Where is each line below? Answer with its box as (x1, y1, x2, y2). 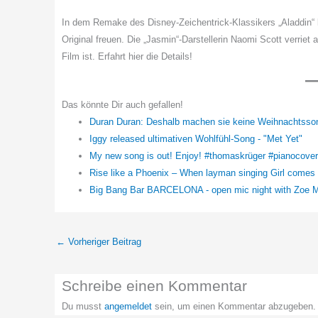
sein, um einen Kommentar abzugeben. (152, 300, 316, 312)
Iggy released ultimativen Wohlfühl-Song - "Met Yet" (89, 133, 302, 144)
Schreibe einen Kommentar (62, 277, 247, 294)
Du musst (62, 300, 104, 312)
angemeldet (104, 300, 152, 312)
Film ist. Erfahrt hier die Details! (62, 51, 192, 62)
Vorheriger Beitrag (65, 236, 141, 248)
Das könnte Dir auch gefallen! (62, 99, 183, 110)
